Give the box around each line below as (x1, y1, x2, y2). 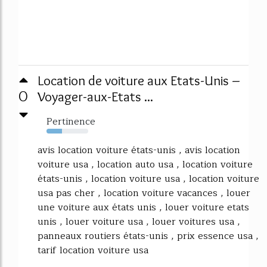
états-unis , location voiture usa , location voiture (38, 170, 259, 187)
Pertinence (46, 113, 95, 129)
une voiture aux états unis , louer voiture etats (38, 199, 249, 215)
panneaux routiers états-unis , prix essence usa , (38, 228, 259, 244)
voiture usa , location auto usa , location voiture (38, 156, 253, 172)
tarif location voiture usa (38, 242, 148, 258)
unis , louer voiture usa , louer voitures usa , (38, 213, 240, 229)
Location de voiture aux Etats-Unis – (38, 72, 240, 89)
